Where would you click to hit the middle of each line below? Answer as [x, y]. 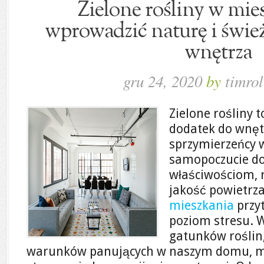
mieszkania [202, 205]
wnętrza [218, 53]
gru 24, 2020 [165, 81]
